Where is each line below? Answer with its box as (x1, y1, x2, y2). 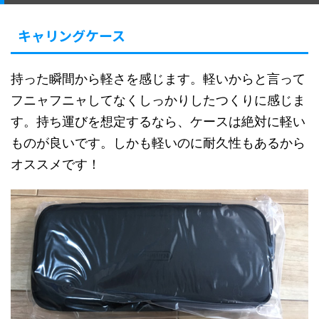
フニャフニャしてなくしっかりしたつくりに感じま (11, 93, 305, 108)
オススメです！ (11, 157, 100, 172)
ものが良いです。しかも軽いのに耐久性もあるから (11, 135, 305, 151)
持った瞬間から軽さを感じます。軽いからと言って (11, 71, 305, 87)
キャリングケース (18, 26, 125, 46)
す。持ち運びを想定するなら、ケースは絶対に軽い (11, 114, 305, 130)
